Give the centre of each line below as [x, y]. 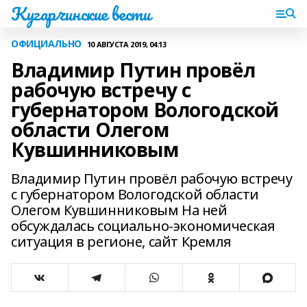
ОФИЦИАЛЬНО [46, 44]
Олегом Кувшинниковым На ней [119, 210]
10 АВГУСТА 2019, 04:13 [126, 44]
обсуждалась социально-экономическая [143, 226]
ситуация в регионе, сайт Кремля [121, 242]
